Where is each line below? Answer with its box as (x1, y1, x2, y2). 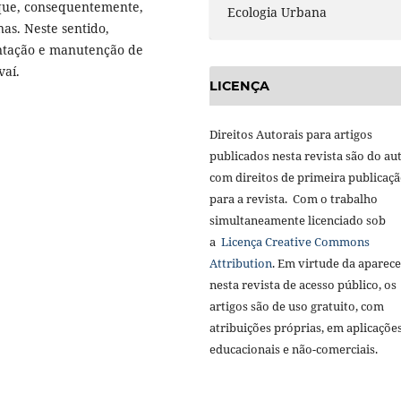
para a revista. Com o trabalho (209, 191, 378, 208)
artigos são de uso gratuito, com (209, 298, 384, 315)
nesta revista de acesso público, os (209, 277, 397, 294)
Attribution (209, 255, 272, 272)
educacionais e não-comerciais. (209, 341, 378, 358)
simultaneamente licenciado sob (209, 212, 386, 229)
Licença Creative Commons (221, 234, 370, 251)
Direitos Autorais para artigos (209, 126, 372, 143)
